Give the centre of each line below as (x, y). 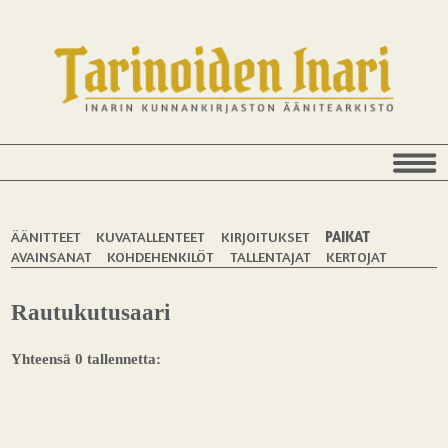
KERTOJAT (356, 256)
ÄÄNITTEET (46, 236)
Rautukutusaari (91, 313)
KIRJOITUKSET (265, 236)
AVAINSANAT (52, 256)
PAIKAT (347, 236)
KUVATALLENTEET (151, 236)
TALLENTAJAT (270, 256)
